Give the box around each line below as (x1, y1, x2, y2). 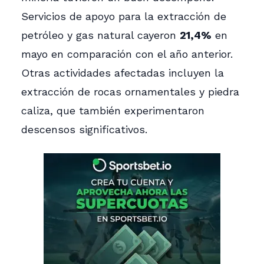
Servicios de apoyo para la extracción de (21, 9, 226, 22)
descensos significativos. (21, 123, 147, 136)
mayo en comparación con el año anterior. (21, 47, 233, 60)
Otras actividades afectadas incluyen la (21, 66, 224, 79)
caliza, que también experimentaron (21, 104, 204, 117)
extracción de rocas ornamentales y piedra (21, 85, 239, 98)
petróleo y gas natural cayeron (21, 28, 180, 41)
